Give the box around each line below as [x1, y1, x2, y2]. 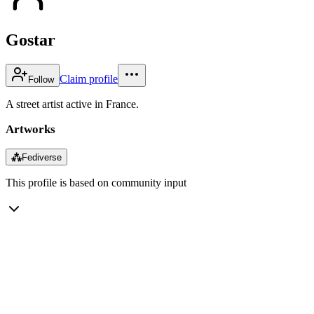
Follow [28, 74, 54, 85]
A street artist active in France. [6, 97, 139, 110]
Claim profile [60, 72, 118, 85]
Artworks [6, 122, 55, 136]
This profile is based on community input [6, 176, 186, 189]
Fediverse [22, 151, 62, 163]
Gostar [6, 30, 55, 49]
